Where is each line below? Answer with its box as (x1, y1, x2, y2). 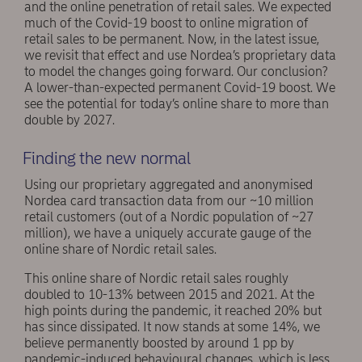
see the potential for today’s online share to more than (24, 96, 329, 112)
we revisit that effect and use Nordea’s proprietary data (24, 48, 336, 64)
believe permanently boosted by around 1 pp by (24, 335, 294, 351)
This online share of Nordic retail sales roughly (24, 270, 288, 286)
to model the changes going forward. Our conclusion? (24, 64, 327, 80)
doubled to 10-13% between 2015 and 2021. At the (24, 286, 314, 302)
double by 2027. (24, 112, 115, 128)
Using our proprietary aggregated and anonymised (24, 176, 313, 192)
